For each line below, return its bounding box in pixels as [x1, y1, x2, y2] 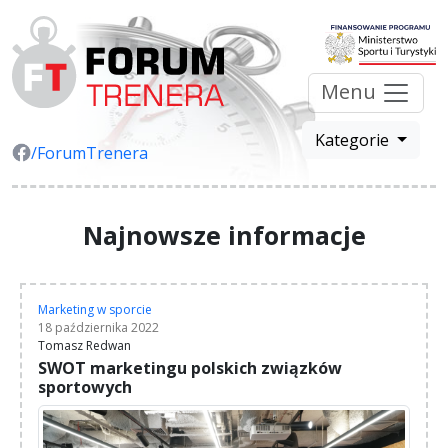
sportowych [38, 375, 132, 398]
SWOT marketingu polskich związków [38, 356, 342, 379]
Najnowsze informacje [82, 217, 366, 252]
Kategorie [315, 129, 394, 152]
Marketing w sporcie [38, 300, 152, 318]
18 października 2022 [38, 318, 159, 336]
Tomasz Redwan [38, 336, 131, 354]
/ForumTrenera [31, 141, 149, 164]
